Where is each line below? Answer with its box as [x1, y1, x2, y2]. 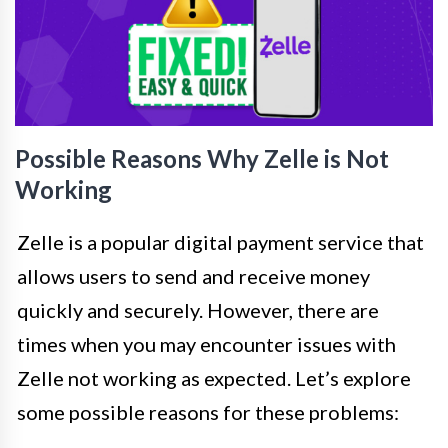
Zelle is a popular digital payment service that [17, 229, 424, 254]
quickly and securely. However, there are [17, 297, 379, 322]
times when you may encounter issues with [17, 331, 396, 356]
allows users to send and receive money [17, 263, 370, 288]
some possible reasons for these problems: [17, 399, 399, 424]
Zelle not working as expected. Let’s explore [17, 365, 411, 390]
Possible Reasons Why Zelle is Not [15, 143, 389, 173]
